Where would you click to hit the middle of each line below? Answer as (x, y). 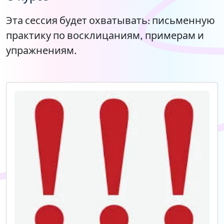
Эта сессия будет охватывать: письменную (110, 20)
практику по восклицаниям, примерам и (105, 35)
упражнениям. (41, 50)
